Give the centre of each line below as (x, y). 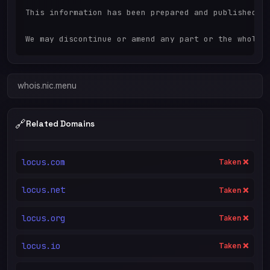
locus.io (41, 246)
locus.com (43, 162)
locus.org (43, 218)
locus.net (43, 190)
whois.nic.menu (47, 85)
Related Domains (60, 124)
